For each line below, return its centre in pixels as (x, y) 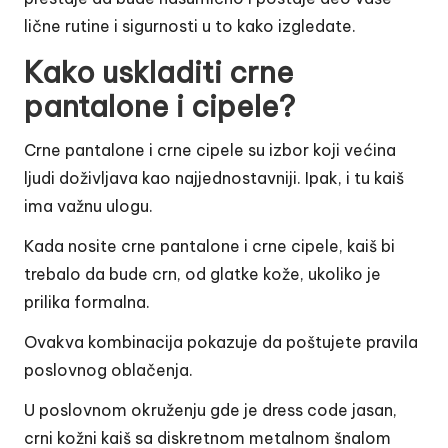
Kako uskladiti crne (159, 72)
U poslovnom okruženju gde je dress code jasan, (210, 409)
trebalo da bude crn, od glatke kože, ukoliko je (202, 273)
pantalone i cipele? (159, 106)
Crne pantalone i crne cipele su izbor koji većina (210, 149)
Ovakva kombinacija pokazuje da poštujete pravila (221, 341)
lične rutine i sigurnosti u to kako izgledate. (190, 25)
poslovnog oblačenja (106, 369)
